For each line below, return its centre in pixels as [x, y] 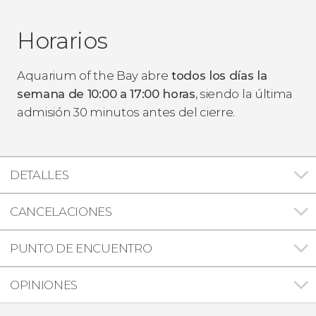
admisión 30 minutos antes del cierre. [126, 112]
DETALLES [39, 175]
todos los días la [218, 75]
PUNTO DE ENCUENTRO [81, 248]
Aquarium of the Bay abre [93, 75]
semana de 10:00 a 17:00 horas [106, 93]
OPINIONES [44, 285]
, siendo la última [244, 93]
